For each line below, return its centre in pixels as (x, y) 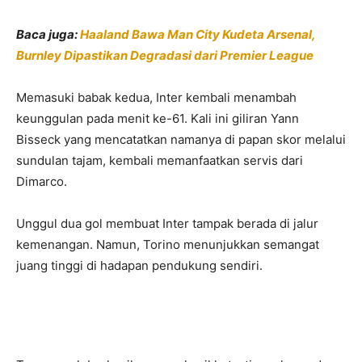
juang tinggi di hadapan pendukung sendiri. (139, 265)
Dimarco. (42, 181)
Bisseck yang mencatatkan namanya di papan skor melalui (181, 139)
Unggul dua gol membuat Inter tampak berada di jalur (167, 223)
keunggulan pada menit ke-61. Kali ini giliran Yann (158, 118)
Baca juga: (48, 34)
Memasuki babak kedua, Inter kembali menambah (156, 97)
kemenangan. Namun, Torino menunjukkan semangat (168, 244)
